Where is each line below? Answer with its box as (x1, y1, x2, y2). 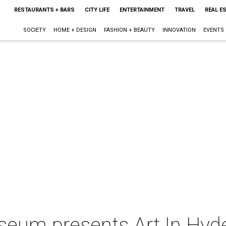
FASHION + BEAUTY (103, 27, 155, 33)
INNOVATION (162, 27, 196, 33)
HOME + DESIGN (53, 27, 96, 33)
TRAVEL (174, 7, 195, 13)
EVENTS (203, 27, 224, 33)
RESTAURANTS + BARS (14, 7, 75, 13)
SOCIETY (23, 27, 46, 33)
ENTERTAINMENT (119, 7, 164, 13)
